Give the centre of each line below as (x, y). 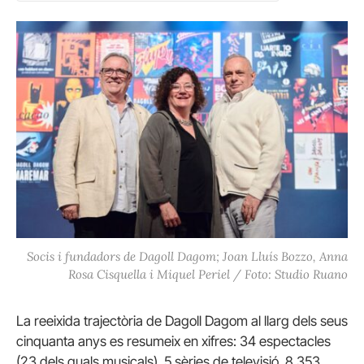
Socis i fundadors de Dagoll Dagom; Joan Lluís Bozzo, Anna (187, 257)
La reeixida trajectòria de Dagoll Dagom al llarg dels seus (182, 321)
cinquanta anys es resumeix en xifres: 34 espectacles (173, 342)
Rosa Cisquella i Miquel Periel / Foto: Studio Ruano (208, 275)
